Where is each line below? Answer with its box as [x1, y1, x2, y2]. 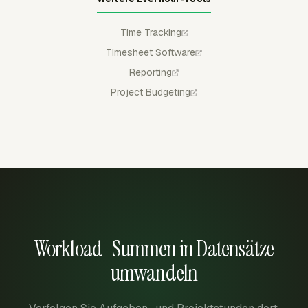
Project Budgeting [111, 85, 190, 98]
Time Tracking [120, 25, 181, 38]
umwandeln [110, 258, 198, 287]
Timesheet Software [106, 45, 195, 58]
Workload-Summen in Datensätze [34, 234, 274, 263]
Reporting [129, 65, 172, 78]
